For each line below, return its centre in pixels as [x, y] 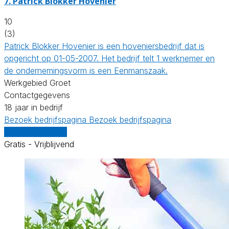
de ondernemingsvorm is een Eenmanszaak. [86, 70]
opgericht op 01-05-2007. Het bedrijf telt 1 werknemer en [109, 58]
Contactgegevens [37, 95]
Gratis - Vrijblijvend [39, 144]
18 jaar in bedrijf [33, 107]
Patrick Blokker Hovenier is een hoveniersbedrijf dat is [104, 46]
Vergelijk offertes [36, 132]
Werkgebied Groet [37, 83]
